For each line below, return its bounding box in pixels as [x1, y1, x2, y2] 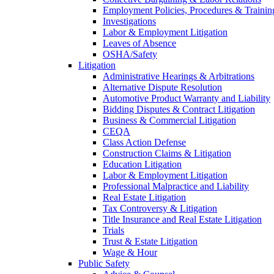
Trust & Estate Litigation [103, 235, 198, 246]
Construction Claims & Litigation [103, 147, 231, 158]
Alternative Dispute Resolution [103, 81, 222, 92]
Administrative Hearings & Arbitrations [103, 70, 254, 81]
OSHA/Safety [103, 48, 157, 59]
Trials [103, 224, 124, 235]
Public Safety [78, 257, 130, 268]
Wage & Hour [103, 246, 157, 257]
